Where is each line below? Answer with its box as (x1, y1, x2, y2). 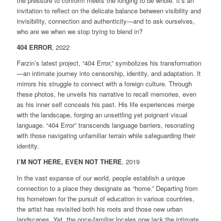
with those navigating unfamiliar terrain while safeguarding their (16, 131, 195, 141)
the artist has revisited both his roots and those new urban (16, 204, 183, 214)
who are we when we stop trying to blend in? (16, 27, 143, 37)
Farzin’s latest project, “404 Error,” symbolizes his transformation (16, 58, 201, 68)
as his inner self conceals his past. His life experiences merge (16, 100, 194, 110)
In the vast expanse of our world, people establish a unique (16, 173, 185, 183)
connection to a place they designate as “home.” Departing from (16, 183, 198, 193)
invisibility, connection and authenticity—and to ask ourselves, (16, 16, 195, 26)
